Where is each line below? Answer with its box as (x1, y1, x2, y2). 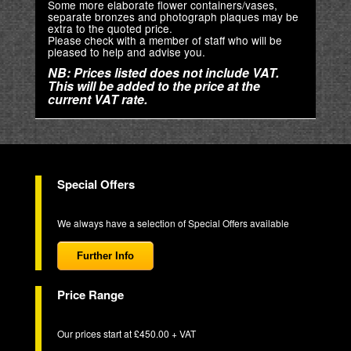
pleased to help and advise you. (47, 44, 205, 60)
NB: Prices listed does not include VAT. (47, 63, 279, 82)
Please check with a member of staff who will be (47, 32, 282, 49)
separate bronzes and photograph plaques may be (47, 9, 299, 25)
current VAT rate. (47, 90, 147, 109)
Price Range (56, 286, 124, 304)
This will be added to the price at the (47, 77, 260, 96)
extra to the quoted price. (47, 20, 172, 37)
